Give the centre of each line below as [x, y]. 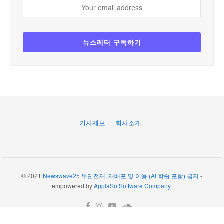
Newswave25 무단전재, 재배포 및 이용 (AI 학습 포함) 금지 [121, 176]
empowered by [73, 186]
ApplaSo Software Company [132, 186]
